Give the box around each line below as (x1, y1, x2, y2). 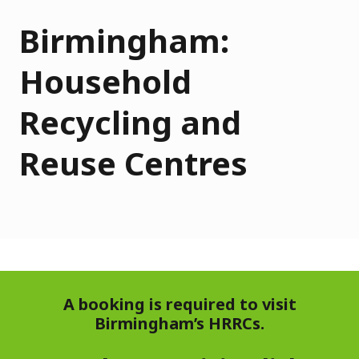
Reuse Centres (19, 140, 248, 185)
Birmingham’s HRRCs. (95, 312, 264, 334)
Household (19, 58, 192, 103)
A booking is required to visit (63, 292, 296, 315)
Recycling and (19, 99, 241, 144)
